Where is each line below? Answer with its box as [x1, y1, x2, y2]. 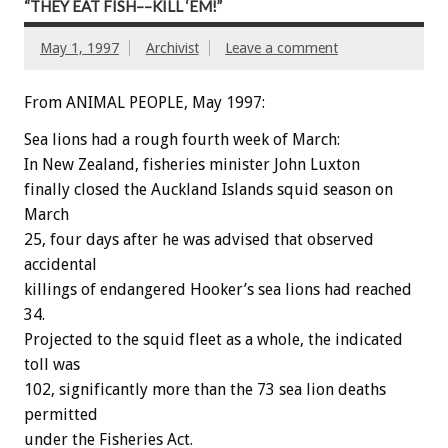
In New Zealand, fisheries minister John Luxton [24, 155, 360, 175]
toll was [24, 355, 80, 375]
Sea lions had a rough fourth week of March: [24, 130, 340, 150]
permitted [24, 405, 98, 425]
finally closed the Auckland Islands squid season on [24, 180, 393, 200]
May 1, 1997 [40, 39, 119, 56]
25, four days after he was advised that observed [24, 230, 374, 250]
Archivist [145, 39, 199, 56]
